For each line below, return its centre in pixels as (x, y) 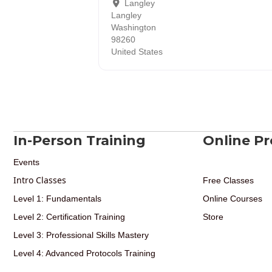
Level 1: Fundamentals (57, 198)
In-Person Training (80, 140)
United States (137, 51)
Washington (134, 27)
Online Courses (233, 198)
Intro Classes (40, 180)
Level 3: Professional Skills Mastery (81, 235)
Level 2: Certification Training (69, 216)
